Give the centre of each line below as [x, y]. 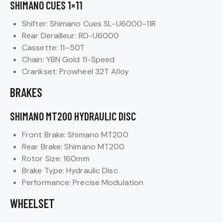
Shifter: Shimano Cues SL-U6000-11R [89, 23]
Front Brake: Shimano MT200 [75, 134]
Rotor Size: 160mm [56, 158]
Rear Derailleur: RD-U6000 [71, 35]
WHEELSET [32, 203]
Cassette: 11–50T [54, 47]
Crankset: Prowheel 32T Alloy [75, 71]
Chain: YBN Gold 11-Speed [68, 59]
